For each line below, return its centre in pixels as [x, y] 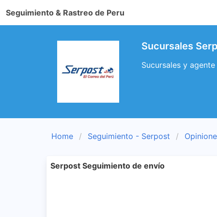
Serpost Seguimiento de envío [108, 166]
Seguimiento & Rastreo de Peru [65, 13]
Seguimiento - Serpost [129, 136]
